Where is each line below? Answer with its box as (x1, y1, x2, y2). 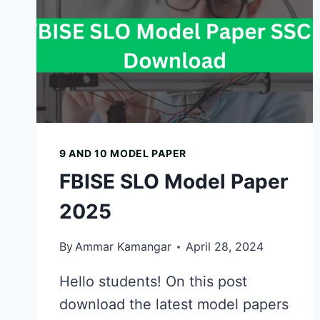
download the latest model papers (59, 296, 289, 314)
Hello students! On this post (59, 273, 247, 291)
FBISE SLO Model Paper (59, 169, 288, 194)
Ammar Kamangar (75, 239, 172, 254)
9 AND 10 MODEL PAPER (59, 147, 186, 160)
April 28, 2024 (186, 239, 264, 254)
